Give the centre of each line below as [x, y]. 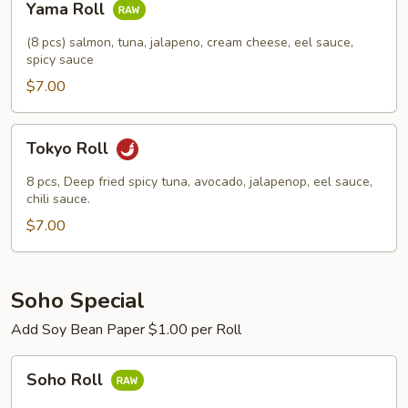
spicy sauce [60, 60]
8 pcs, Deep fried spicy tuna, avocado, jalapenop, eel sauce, [199, 182]
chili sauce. [58, 199]
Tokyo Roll [70, 149]
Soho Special [78, 301]
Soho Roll [67, 380]
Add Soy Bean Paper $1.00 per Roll [126, 330]
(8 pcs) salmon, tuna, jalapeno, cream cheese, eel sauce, [190, 42]
